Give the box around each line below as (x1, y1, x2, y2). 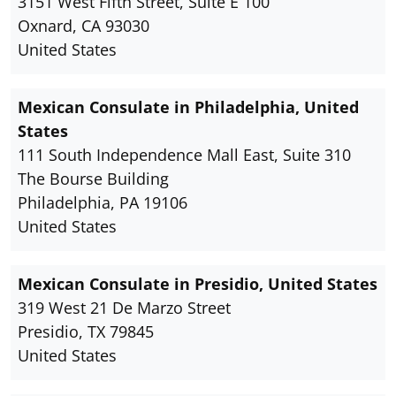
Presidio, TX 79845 (18, 321, 154, 343)
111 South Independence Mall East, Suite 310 (18, 144, 351, 166)
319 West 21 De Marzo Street (18, 297, 231, 319)
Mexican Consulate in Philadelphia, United (18, 96, 359, 118)
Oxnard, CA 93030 (18, 15, 149, 37)
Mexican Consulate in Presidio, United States (18, 273, 377, 295)
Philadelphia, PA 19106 (18, 192, 187, 214)
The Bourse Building (18, 168, 169, 190)
